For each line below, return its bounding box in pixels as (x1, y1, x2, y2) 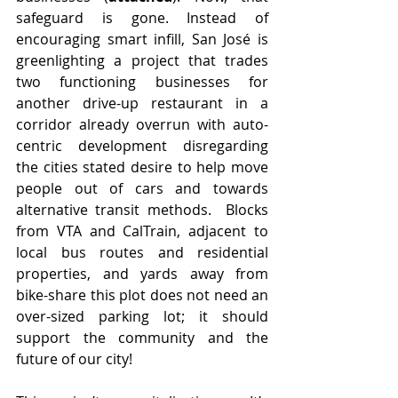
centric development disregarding (16, 135, 268, 155)
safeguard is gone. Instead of (16, 7, 268, 28)
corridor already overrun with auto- (16, 114, 268, 134)
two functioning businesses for (16, 71, 268, 92)
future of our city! (16, 348, 132, 369)
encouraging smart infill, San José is (16, 28, 268, 49)
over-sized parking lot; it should (16, 306, 268, 326)
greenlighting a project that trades (16, 50, 268, 70)
